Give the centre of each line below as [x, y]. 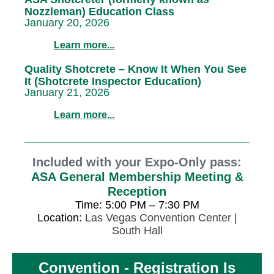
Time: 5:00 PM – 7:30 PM [137, 205]
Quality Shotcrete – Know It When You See [135, 69]
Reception [137, 191]
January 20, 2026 [67, 23]
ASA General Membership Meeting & [137, 177]
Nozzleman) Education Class [99, 12]
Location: [61, 218]
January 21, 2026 [67, 92]
